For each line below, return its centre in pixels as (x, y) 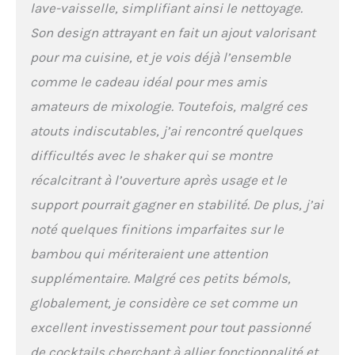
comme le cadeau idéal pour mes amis (148, 81)
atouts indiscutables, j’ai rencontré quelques (166, 130)
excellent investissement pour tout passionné (170, 327)
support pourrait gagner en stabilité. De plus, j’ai (176, 204)
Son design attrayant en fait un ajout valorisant (172, 32)
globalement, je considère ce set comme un (163, 302)
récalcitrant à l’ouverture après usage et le (158, 179)
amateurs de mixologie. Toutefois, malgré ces (168, 106)
